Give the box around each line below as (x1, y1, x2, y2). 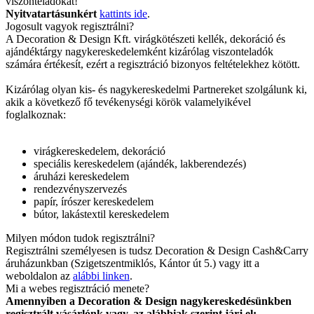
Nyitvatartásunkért (6, 8, 97, 20)
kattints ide (100, 8, 147, 20)
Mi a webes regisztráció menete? (6, 282, 149, 295)
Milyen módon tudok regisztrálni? (6, 232, 155, 245)
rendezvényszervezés (34, 183, 127, 196)
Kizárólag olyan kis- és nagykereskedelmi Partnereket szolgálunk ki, (6, 83, 307, 96)
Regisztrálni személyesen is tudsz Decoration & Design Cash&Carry (6, 245, 308, 257)
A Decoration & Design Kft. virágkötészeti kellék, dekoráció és (6, 33, 285, 46)
